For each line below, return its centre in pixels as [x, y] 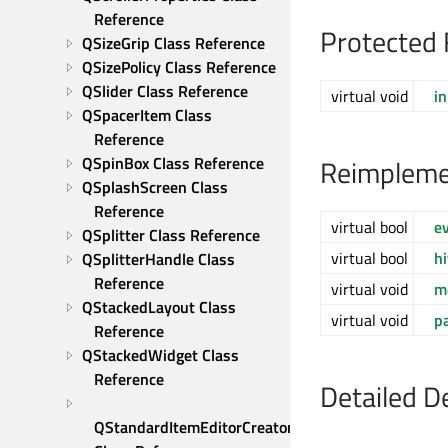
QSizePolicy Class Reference [179, 67]
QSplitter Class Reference [171, 235]
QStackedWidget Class [160, 355]
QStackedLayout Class [159, 307]
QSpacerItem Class [147, 115]
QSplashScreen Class [155, 187]
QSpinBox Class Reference [173, 163]
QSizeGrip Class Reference [173, 43]
